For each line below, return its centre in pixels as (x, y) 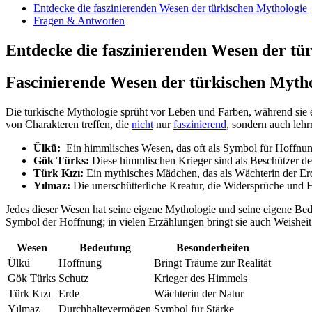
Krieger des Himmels (201, 279)
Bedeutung (105, 248)
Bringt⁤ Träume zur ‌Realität (212, 263)
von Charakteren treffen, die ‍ (69, 125)
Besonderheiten (212, 248)
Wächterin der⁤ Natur (199, 294)
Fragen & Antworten (79, 20)
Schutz (73, 279)
